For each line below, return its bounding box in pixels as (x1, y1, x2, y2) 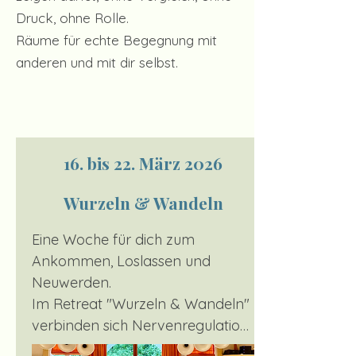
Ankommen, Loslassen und (32, 252, 211, 270)
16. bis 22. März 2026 (64, 152, 222, 174)
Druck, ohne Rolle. (16, 10, 129, 26)
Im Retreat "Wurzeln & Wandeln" (32, 295, 250, 313)
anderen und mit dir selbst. (16, 54, 178, 71)
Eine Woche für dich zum (32, 230, 195, 249)
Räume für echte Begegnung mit (16, 32, 217, 48)
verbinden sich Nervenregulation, (32, 316, 251, 335)
